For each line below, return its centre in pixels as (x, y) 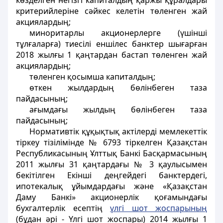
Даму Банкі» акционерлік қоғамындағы (111, 197)
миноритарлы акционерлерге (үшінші (118, 33)
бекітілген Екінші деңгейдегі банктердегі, (111, 175)
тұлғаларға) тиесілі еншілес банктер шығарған (111, 44)
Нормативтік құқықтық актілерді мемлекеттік (118, 131)
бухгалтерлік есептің (63, 208)
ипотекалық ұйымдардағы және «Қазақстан (111, 186)
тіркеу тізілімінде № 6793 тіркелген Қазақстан (111, 142)
